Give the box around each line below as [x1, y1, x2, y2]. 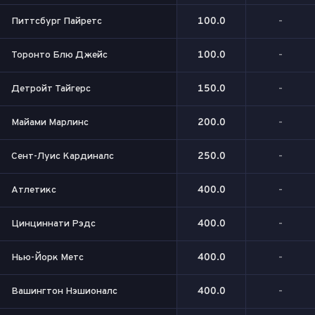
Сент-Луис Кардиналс [11, 150, 114, 162]
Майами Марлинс [11, 116, 89, 129]
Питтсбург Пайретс [11, 15, 102, 27]
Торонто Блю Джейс [11, 49, 108, 61]
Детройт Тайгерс [11, 82, 91, 95]
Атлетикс [11, 184, 56, 196]
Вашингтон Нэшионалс [11, 285, 117, 297]
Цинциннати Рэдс [11, 217, 96, 230]
